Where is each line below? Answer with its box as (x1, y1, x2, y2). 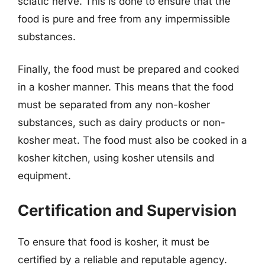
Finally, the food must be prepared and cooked (18, 63, 239, 75)
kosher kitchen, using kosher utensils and (18, 152, 214, 164)
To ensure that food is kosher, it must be (18, 235, 209, 248)
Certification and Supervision (18, 201, 237, 219)
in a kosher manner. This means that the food (18, 81, 234, 93)
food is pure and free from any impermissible (18, 12, 230, 25)
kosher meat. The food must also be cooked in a (18, 134, 247, 146)
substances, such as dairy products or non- (18, 117, 225, 128)
